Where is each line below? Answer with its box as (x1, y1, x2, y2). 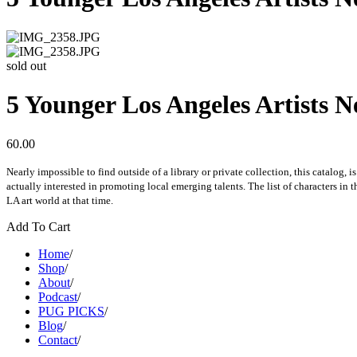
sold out (6, 58, 46, 73)
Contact (38, 332, 77, 347)
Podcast (38, 289, 77, 304)
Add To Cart (6, 219, 70, 233)
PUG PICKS (38, 304, 104, 318)
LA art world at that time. (6, 194, 113, 206)
